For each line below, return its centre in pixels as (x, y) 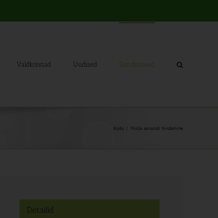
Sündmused (137, 64)
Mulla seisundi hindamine (157, 128)
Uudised (85, 64)
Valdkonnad (34, 64)
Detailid (40, 210)
